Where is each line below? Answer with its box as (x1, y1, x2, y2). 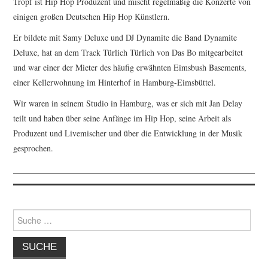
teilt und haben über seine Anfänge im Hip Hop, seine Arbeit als (13, 112, 232, 124)
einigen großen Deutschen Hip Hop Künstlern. (13, 10, 170, 22)
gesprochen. (13, 142, 54, 154)
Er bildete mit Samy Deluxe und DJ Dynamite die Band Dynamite (13, 31, 237, 43)
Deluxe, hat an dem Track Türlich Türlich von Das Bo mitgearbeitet (13, 46, 243, 58)
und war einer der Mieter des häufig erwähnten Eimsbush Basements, (13, 61, 247, 73)
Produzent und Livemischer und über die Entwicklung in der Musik (13, 127, 243, 139)
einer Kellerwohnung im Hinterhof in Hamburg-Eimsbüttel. (13, 76, 217, 88)
